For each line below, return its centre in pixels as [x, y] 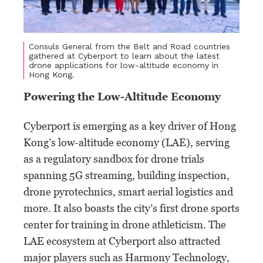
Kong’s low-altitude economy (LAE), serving [127, 143]
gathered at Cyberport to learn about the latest [124, 56]
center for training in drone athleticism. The [125, 225]
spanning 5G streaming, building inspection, [127, 176]
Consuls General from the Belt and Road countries [129, 47]
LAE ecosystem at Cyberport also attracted [122, 241]
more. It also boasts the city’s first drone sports [131, 208]
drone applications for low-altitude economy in [124, 65]
